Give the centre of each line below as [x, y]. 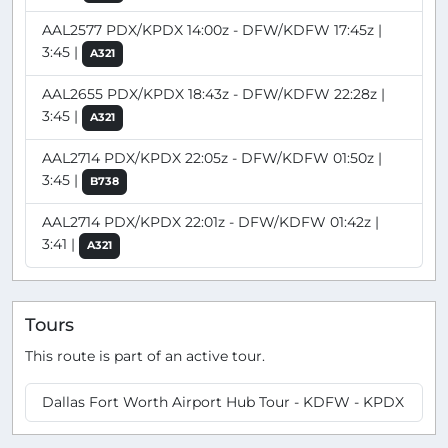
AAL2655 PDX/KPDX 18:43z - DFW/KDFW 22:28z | [213, 93]
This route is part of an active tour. [145, 356]
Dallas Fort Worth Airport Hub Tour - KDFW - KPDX [223, 402]
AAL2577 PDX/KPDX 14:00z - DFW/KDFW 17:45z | [212, 29]
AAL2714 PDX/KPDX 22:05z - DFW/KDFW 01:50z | [212, 157]
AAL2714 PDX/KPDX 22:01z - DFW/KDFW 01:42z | [210, 221]
